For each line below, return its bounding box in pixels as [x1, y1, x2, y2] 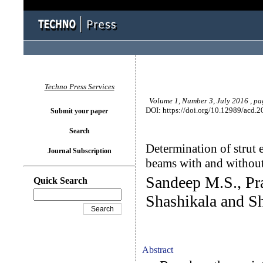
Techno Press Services [44, 82, 114, 91]
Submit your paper [50, 107, 108, 115]
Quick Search [33, 176, 87, 186]
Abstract [142, 245, 173, 255]
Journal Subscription [47, 147, 112, 155]
